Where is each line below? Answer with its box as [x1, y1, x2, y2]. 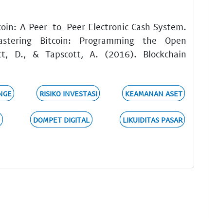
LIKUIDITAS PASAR [122, 115, 182, 124]
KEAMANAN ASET [125, 89, 182, 98]
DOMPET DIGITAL [33, 115, 90, 124]
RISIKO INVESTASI [39, 89, 97, 98]
